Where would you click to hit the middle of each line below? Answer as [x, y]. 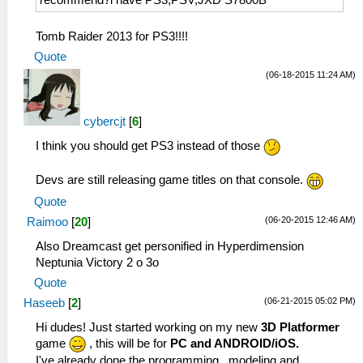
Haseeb [44, 303]
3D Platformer [300, 327]
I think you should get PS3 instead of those [149, 146]
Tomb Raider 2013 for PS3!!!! [112, 37]
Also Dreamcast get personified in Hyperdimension [170, 246]
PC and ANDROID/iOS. [235, 343]
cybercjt [105, 122]
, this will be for [128, 343]
